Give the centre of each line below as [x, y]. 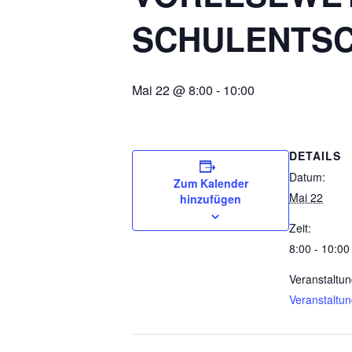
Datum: [307, 177]
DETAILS [315, 156]
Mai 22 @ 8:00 [172, 90]
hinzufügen [211, 199]
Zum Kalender [211, 183]
